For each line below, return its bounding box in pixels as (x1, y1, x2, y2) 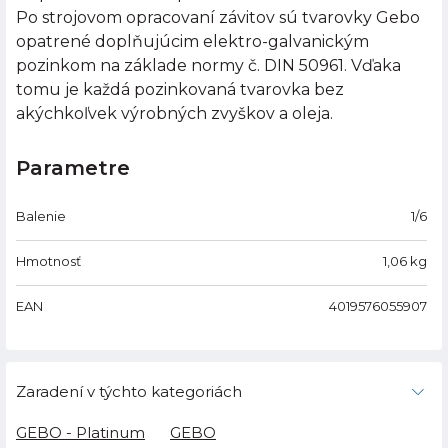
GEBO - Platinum (16, 423, 145, 443)
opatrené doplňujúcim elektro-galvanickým (16, 32, 369, 52)
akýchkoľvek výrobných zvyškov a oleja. (16, 104, 333, 124)
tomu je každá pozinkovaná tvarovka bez (16, 80, 344, 100)
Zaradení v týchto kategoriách (16, 382, 242, 402)
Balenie (16, 208, 66, 225)
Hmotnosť (16, 253, 81, 270)
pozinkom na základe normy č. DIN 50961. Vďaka (16, 56, 401, 76)
